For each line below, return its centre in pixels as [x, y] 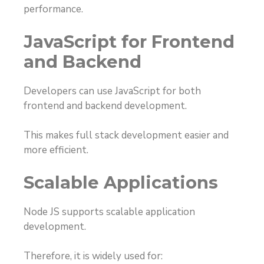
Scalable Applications [121, 182]
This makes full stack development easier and [126, 136]
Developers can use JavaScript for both [112, 91]
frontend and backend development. [105, 105]
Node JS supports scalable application [109, 212]
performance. [53, 9]
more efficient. [56, 150]
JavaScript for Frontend [129, 41]
